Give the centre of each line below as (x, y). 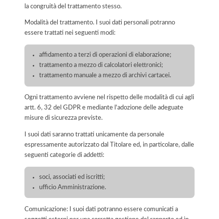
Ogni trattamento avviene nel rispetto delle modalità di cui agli (109, 98)
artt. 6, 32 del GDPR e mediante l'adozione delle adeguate (104, 108)
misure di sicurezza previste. (64, 118)
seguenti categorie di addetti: (64, 155)
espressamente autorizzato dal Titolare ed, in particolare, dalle (109, 145)
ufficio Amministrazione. (73, 187)
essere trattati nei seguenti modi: (70, 33)
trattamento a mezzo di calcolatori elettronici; (101, 65)
